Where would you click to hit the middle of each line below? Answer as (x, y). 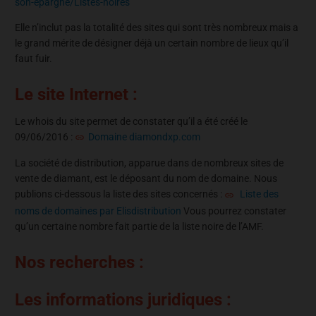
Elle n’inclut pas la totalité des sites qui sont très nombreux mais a (157, 27)
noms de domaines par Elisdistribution (98, 211)
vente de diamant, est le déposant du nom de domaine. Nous (146, 179)
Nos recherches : (79, 262)
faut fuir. (34, 58)
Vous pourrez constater (234, 211)
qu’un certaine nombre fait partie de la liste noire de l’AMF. (139, 226)
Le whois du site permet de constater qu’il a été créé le (131, 121)
